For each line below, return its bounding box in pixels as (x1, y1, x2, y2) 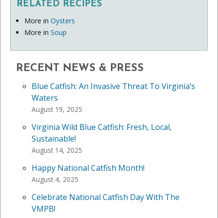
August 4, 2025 (32, 174, 78, 184)
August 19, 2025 (32, 104, 82, 114)
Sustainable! (32, 133, 76, 144)
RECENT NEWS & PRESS (16, 63, 144, 73)
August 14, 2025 (32, 145, 82, 155)
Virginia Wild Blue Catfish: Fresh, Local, (32, 121, 172, 132)
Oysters (51, 16, 75, 25)
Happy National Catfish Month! (32, 162, 145, 173)
